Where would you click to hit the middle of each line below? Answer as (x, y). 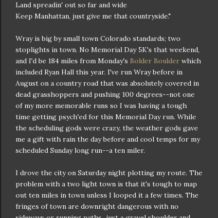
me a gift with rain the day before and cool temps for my (108, 139)
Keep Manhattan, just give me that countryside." (93, 16)
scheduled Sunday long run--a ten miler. (80, 150)
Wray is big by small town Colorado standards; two (98, 38)
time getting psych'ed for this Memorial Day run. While (106, 117)
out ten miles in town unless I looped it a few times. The (107, 195)
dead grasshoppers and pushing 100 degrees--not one (105, 94)
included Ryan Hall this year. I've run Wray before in (99, 72)
